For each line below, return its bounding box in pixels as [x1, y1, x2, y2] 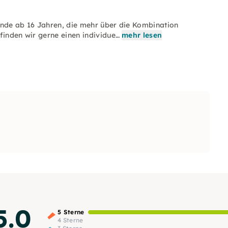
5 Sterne [58, 208, 84, 216]
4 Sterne [58, 216, 83, 224]
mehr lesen [122, 31, 162, 40]
